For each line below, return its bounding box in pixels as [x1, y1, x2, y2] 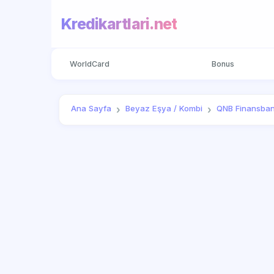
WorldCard [69, 59, 109, 68]
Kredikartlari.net [61, 14, 177, 33]
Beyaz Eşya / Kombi [125, 103, 203, 114]
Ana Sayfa [71, 103, 112, 114]
